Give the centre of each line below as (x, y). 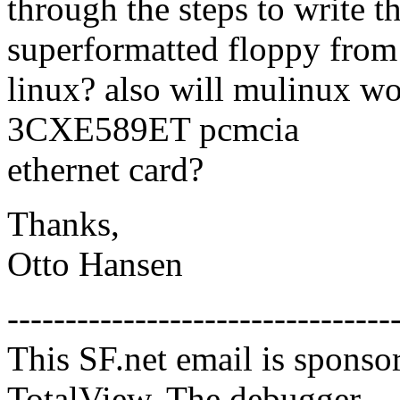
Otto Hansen (95, 263)
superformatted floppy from (202, 48)
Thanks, (63, 223)
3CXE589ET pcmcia (153, 129)
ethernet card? (105, 169)
